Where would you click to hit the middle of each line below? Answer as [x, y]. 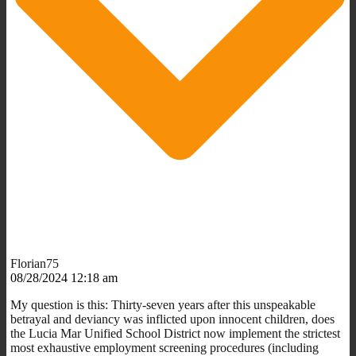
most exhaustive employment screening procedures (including [164, 347]
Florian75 [35, 263]
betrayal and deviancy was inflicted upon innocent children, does [172, 319]
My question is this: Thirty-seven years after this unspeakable [163, 304]
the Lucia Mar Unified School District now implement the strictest [175, 333]
